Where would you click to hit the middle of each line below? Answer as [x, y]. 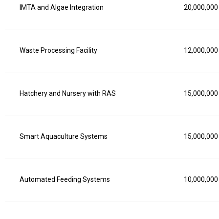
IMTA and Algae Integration [62, 7]
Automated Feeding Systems [65, 179]
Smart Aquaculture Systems [64, 136]
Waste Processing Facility [58, 50]
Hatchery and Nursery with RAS [68, 93]
